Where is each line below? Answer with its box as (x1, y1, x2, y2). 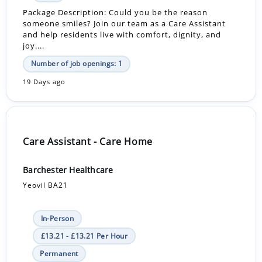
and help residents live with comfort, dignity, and (23, 29, 222, 40)
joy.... (23, 40, 45, 51)
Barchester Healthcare (23, 164, 113, 175)
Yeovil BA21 (23, 180, 68, 190)
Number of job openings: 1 (30, 58, 123, 69)
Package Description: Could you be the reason (23, 6, 208, 18)
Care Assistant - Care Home (23, 135, 153, 148)
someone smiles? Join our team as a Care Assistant (23, 18, 226, 29)
